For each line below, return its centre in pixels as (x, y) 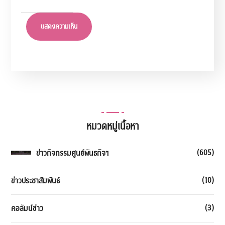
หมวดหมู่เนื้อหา (113, 126)
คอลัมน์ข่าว (27, 208)
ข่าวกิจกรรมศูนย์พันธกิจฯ (73, 153)
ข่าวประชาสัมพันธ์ (36, 181)
